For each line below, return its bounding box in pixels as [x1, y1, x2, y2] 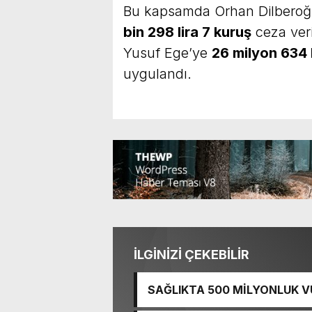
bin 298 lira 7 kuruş [123, 24, 251, 41]
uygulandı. [123, 65, 192, 83]
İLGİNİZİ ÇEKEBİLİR [134, 247, 249, 263]
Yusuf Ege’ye [123, 45, 212, 62]
